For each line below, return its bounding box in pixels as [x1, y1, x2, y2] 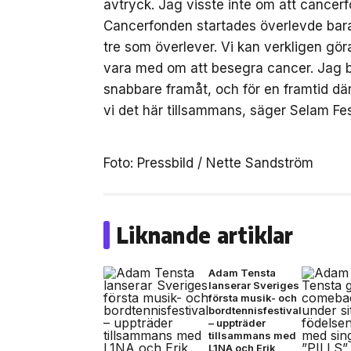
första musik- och [208, 291, 297, 304]
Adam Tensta [208, 266, 276, 279]
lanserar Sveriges [208, 279, 299, 291]
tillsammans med [208, 329, 296, 342]
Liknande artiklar [116, 221, 294, 248]
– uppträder [208, 317, 266, 329]
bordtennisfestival [208, 304, 302, 317]
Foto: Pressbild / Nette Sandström [103, 155, 313, 171]
